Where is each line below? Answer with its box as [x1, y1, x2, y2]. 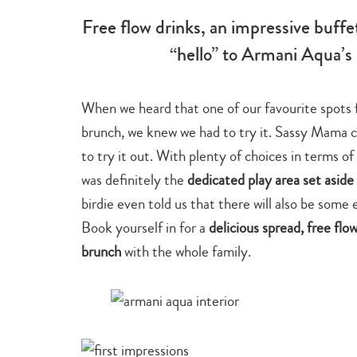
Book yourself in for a [81, 216, 209, 238]
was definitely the [81, 168, 184, 190]
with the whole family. [121, 240, 251, 262]
